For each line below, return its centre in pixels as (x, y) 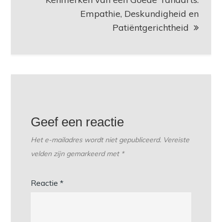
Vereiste (176, 139)
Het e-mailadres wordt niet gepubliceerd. (96, 139)
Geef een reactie (78, 122)
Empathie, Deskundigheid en (139, 13)
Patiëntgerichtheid (150, 27)
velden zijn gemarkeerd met (76, 153)
